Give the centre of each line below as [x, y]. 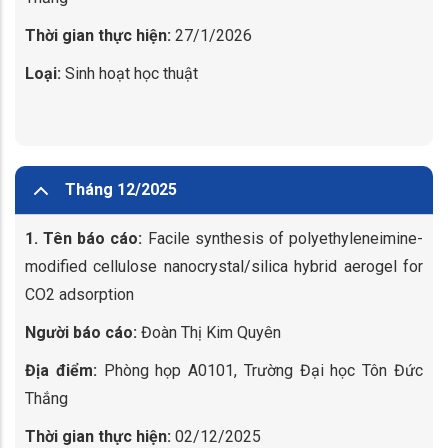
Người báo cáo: [81, 332]
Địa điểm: [61, 370]
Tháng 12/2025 [121, 189]
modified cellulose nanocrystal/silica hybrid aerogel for [224, 266]
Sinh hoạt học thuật [129, 73]
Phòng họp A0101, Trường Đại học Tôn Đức [260, 370]
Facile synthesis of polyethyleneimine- [283, 238]
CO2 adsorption [79, 294]
